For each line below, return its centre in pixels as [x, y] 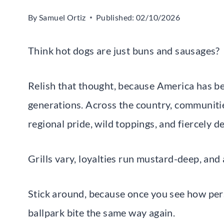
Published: [115, 17]
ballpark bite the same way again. [102, 212]
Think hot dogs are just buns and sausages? [124, 50]
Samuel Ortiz [62, 17]
